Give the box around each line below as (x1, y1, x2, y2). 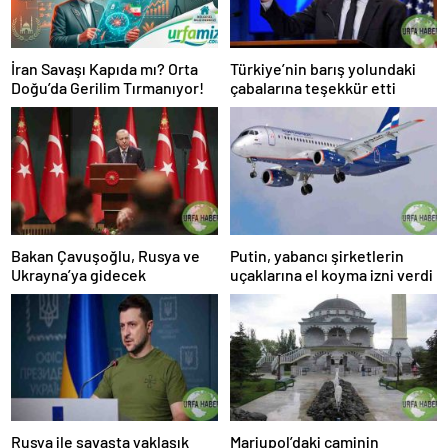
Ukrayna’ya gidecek (11, 264, 146, 284)
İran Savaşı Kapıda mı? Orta (11, 59, 198, 79)
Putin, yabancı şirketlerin (230, 245, 404, 265)
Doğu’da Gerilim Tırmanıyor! (11, 78, 204, 98)
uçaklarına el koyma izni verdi (230, 264, 433, 284)
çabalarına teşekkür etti (230, 78, 396, 98)
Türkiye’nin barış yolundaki (230, 59, 416, 79)
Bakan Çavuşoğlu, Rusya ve (11, 245, 200, 265)
